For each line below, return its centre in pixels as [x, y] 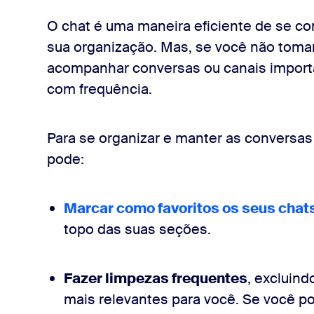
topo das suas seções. [137, 229]
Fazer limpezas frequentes [155, 278]
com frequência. [99, 89]
